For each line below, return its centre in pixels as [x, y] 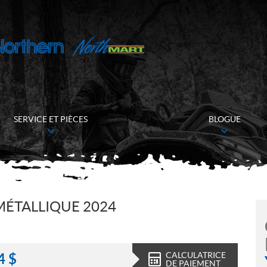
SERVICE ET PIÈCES [51, 119]
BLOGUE [224, 119]
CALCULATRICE [196, 255]
